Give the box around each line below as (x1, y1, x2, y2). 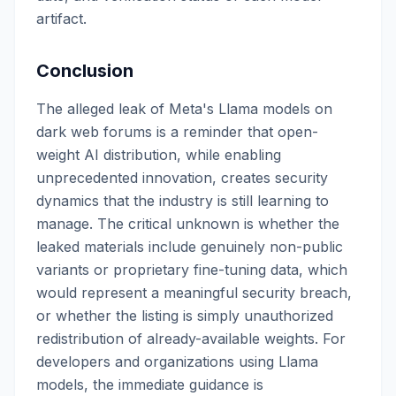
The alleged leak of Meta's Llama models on (36, 100, 332, 118)
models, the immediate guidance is (36, 376, 263, 393)
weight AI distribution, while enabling (36, 146, 281, 164)
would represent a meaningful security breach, (36, 284, 352, 301)
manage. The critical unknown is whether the (36, 215, 339, 232)
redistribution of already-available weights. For (36, 330, 346, 347)
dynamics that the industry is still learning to (36, 192, 329, 209)
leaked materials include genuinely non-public (36, 238, 343, 255)
